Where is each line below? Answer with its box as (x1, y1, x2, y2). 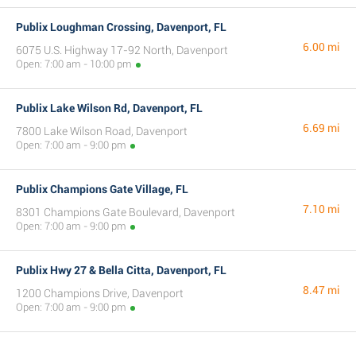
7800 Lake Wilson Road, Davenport (16, 125, 188, 137)
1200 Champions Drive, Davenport (16, 287, 184, 300)
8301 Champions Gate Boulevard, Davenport (16, 206, 235, 219)
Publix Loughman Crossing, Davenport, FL (16, 21, 226, 33)
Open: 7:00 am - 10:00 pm (16, 58, 132, 70)
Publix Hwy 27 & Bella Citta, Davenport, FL (16, 264, 226, 277)
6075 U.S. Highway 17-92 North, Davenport (16, 44, 228, 56)
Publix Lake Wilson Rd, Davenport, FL (16, 102, 203, 114)
